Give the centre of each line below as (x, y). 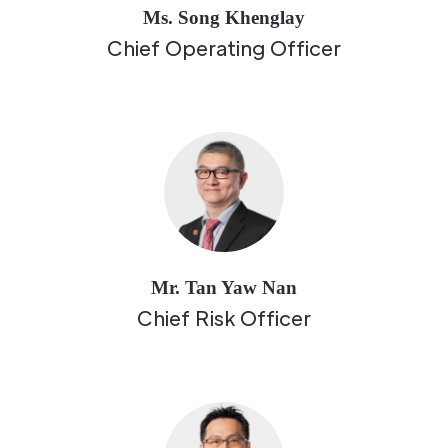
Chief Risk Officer (224, 318)
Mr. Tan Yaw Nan (224, 288)
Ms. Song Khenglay (224, 18)
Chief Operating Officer (224, 48)
